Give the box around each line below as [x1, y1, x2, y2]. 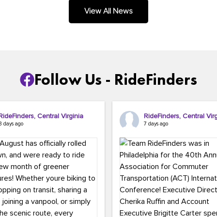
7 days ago [144, 121, 168, 127]
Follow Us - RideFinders [34, 70, 197, 90]
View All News [84, 6, 133, 16]
